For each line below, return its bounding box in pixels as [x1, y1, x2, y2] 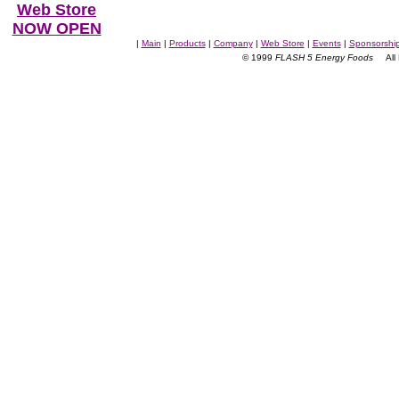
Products [168, 38, 206, 48]
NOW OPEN [12, 20, 102, 37]
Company [213, 38, 253, 48]
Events [312, 38, 341, 48]
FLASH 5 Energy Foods [273, 53, 373, 62]
